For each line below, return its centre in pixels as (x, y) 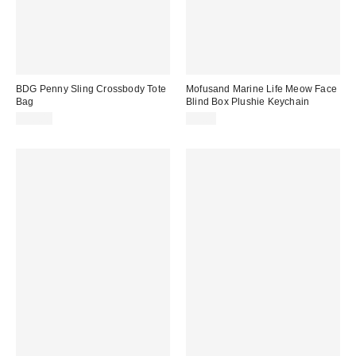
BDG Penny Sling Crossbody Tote (91, 89)
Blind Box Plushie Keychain (248, 101)
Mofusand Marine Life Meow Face (261, 89)
